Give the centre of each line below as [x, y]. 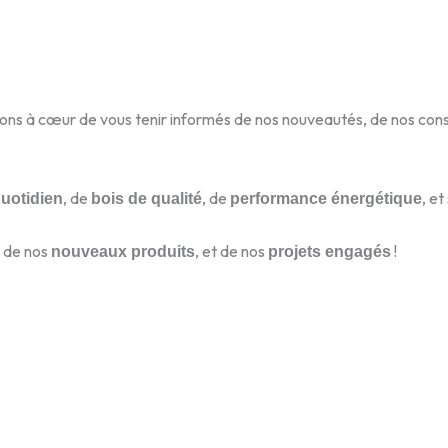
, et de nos [231, 250]
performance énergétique [326, 198]
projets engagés [329, 251]
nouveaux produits [123, 251]
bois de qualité [146, 198]
